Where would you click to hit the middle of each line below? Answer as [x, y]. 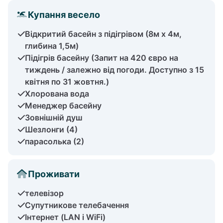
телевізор [44, 193]
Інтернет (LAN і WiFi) [65, 217]
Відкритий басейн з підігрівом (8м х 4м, [103, 34]
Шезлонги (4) [51, 129]
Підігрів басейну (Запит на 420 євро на [102, 57]
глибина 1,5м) [52, 46]
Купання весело [64, 14]
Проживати [54, 174]
